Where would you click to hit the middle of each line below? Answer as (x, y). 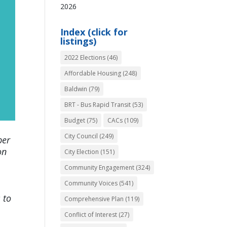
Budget (75, 120)
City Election (82, 152)
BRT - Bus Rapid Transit (98, 105)
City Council (81, 136)
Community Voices (91, 183)
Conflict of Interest (91, 215)
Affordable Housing (93, 73)
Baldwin (76, 89)
